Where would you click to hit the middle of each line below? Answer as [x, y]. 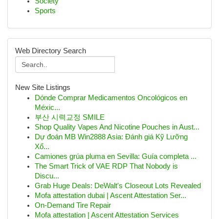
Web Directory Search [51, 51]
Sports [45, 11]
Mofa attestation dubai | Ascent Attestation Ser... [110, 196]
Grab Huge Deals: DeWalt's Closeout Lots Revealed [118, 186]
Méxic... [47, 108]
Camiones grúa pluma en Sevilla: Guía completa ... [116, 156]
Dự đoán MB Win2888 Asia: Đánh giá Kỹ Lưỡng [111, 137]
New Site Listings [43, 88]
